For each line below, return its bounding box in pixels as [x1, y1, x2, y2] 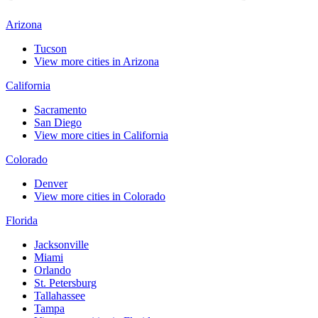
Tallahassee [34, 290, 85, 302]
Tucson [34, 43, 67, 55]
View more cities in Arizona [34, 55, 159, 68]
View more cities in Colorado [34, 190, 165, 203]
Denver [34, 177, 67, 190]
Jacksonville [34, 238, 89, 251]
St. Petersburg [34, 277, 97, 290]
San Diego [34, 116, 82, 129]
